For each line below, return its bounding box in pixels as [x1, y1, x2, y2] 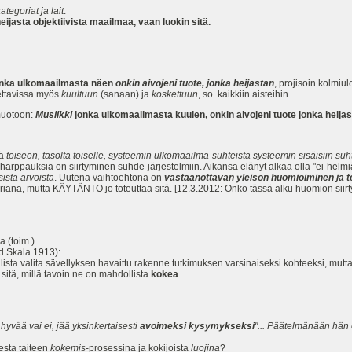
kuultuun [61, 89, 98, 101]
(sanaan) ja [98, 89, 152, 101]
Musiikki [35, 109, 72, 121]
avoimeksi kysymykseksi [140, 321, 255, 332]
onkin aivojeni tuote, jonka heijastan [115, 78, 274, 90]
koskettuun [152, 89, 198, 101]
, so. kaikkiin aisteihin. [198, 89, 291, 101]
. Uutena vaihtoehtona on [54, 172, 164, 184]
